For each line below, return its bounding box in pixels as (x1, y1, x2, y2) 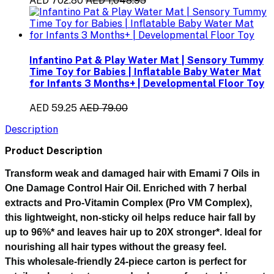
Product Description (5, 144, 102, 157)
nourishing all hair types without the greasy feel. (5, 241, 226, 252)
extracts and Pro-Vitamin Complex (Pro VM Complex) (5, 197, 250, 208)
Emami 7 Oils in (189, 168, 260, 179)
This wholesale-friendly (5, 256, 114, 267)
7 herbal (209, 182, 246, 193)
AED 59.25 (29, 102, 77, 114)
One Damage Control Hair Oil (5, 182, 138, 193)
